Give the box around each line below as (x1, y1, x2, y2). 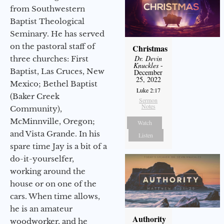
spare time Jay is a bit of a (10, 141, 107, 151)
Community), (10, 103, 62, 113)
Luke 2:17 (136, 85, 160, 94)
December (134, 67, 163, 77)
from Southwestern (10, 3, 85, 13)
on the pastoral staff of (10, 41, 95, 51)
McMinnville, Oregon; (10, 116, 95, 126)
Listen (138, 130, 153, 139)
